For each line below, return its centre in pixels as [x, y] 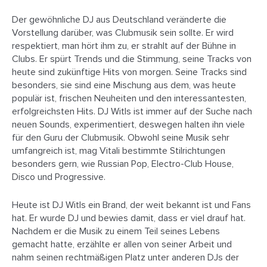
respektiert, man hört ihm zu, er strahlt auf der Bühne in [124, 46]
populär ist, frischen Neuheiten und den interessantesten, [129, 98]
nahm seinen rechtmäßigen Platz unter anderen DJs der [125, 257]
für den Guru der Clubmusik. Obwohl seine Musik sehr [121, 138]
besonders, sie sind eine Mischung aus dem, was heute [124, 85]
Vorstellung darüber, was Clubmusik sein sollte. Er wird [123, 33]
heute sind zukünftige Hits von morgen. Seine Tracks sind [129, 72]
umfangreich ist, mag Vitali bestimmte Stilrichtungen [119, 151]
